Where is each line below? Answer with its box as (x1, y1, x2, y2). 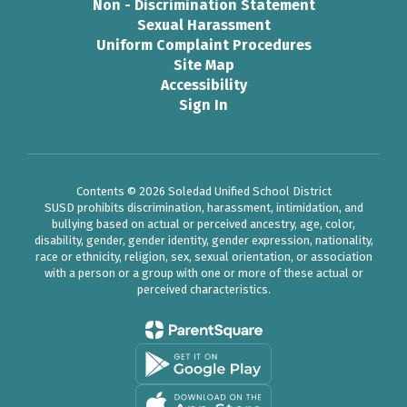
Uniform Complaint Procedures (95, 36, 312, 54)
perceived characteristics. (136, 283, 271, 296)
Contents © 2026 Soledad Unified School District (75, 184, 332, 198)
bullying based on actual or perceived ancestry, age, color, (52, 217, 355, 231)
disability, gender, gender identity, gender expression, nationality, (34, 233, 373, 247)
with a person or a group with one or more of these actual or (44, 266, 363, 280)
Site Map (173, 56, 234, 74)
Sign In (179, 96, 228, 114)
